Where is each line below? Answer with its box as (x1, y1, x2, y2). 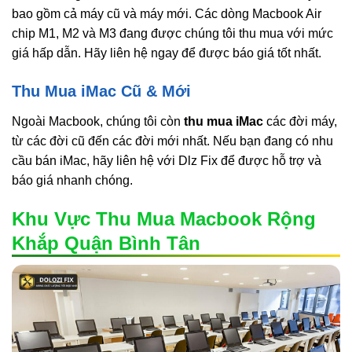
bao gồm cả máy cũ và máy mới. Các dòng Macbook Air (12, 6, 321, 20)
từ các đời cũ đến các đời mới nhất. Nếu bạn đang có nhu (12, 134, 333, 148)
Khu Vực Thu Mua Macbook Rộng (12, 208, 316, 230)
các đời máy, (263, 115, 337, 129)
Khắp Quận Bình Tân (12, 233, 200, 255)
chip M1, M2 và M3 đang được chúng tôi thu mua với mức (12, 26, 333, 40)
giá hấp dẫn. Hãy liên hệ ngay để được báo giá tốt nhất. (12, 46, 321, 60)
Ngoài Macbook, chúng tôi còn (12, 115, 184, 129)
